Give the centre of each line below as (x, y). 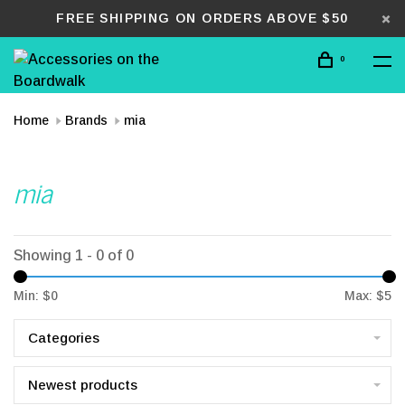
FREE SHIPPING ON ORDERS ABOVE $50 (202, 18)
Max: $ (364, 296)
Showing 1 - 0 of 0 (74, 255)
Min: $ (32, 296)
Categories (64, 338)
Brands (86, 120)
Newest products (83, 385)
